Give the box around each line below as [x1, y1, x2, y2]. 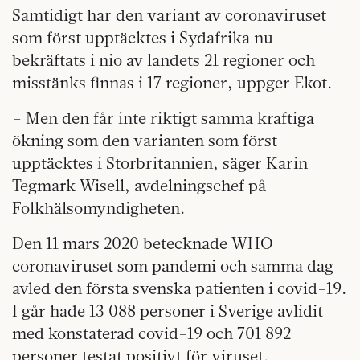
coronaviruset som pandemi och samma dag [12, 255, 333, 276]
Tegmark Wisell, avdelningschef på [12, 174, 266, 195]
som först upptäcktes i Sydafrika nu [12, 27, 273, 47]
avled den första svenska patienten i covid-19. [12, 277, 346, 298]
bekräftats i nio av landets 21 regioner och [12, 49, 315, 70]
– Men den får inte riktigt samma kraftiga [12, 107, 314, 128]
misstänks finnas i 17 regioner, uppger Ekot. [12, 72, 332, 92]
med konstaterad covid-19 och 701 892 [12, 322, 291, 343]
